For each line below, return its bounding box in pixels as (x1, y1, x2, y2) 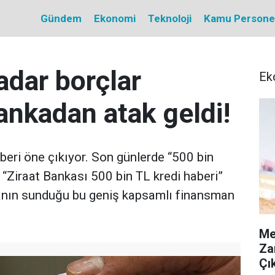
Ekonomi (93, 12, 136, 25)
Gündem (40, 12, 82, 25)
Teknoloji (147, 12, 192, 25)
